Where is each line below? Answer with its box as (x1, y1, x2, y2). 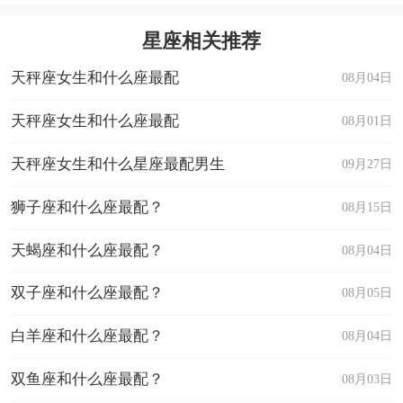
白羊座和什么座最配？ (10, 327, 164, 345)
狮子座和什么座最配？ (10, 198, 164, 216)
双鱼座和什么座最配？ (10, 370, 164, 388)
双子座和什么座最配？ (10, 284, 164, 302)
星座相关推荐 (142, 31, 261, 53)
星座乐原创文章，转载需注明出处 (21, 5, 264, 24)
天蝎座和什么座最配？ (10, 241, 164, 259)
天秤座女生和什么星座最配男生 (10, 156, 225, 174)
